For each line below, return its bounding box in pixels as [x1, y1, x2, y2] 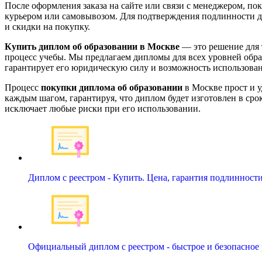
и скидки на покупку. [5, 22, 90, 32]
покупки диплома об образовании [41, 82, 182, 92]
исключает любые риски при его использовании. [5, 104, 201, 113]
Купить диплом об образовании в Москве [5, 42, 180, 51]
